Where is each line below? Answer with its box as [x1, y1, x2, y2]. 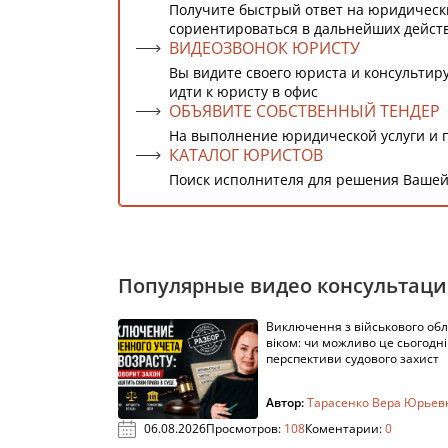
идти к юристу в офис [169, 82, 318, 101]
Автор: [266, 394, 307, 411]
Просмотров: [206, 420, 284, 437]
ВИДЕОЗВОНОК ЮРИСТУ [169, 37, 360, 59]
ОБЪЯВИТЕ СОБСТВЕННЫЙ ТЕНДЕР [169, 100, 440, 122]
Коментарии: [305, 420, 385, 437]
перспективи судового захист [266, 350, 439, 367]
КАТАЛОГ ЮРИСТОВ [169, 144, 323, 166]
